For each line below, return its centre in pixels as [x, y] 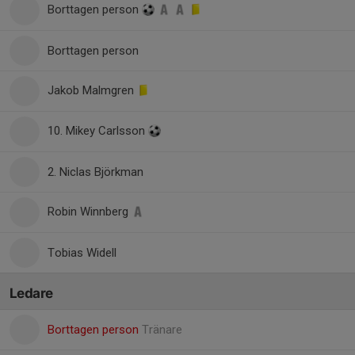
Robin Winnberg [90, 212]
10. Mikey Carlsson [98, 131]
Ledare [31, 293]
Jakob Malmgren [92, 90]
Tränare [162, 330]
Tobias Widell [82, 253]
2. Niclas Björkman [95, 172]
